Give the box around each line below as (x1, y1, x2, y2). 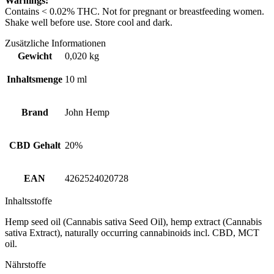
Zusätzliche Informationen (5, 38, 106, 49)
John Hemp (65, 107, 109, 118)
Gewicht (17, 51, 52, 62)
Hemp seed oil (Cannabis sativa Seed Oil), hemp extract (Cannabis (5, 217, 262, 228)
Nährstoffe (5, 259, 46, 270)
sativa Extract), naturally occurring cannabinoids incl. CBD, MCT (5, 228, 259, 239)
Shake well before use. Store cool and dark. (5, 17, 172, 28)
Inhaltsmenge (7, 74, 62, 85)
